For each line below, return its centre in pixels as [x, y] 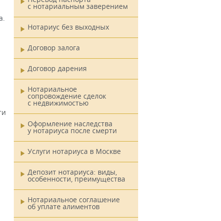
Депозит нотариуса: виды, [72, 172]
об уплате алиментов [64, 206]
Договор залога [54, 48]
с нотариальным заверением [78, 6]
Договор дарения [57, 68]
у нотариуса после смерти [72, 130]
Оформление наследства [70, 124]
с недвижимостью [58, 103]
